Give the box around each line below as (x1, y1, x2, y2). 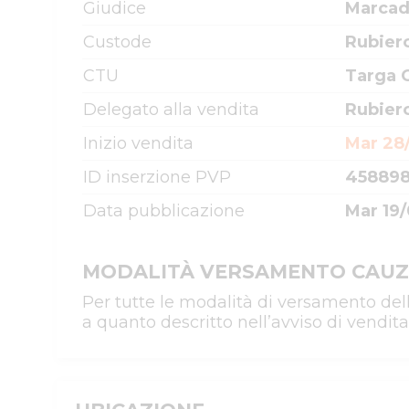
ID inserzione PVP (83, 167, 231, 187)
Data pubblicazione (83, 201, 245, 221)
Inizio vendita (83, 133, 194, 153)
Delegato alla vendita (83, 100, 259, 120)
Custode (83, 32, 152, 52)
